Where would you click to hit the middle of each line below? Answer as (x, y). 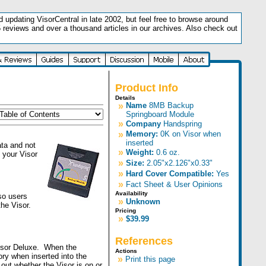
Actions (126, 251)
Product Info (147, 88)
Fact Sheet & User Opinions (174, 184)
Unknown (143, 202)
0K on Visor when (189, 134)
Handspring (183, 124)
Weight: (140, 152)
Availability (132, 193)
